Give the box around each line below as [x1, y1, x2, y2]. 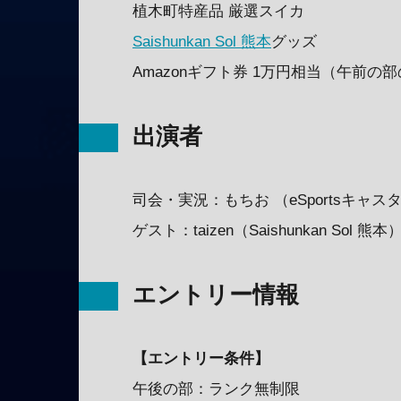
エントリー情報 [132, 280, 299, 308]
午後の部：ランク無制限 [132, 380, 300, 397]
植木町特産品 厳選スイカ [132, 2, 304, 20]
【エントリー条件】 [132, 349, 269, 367]
